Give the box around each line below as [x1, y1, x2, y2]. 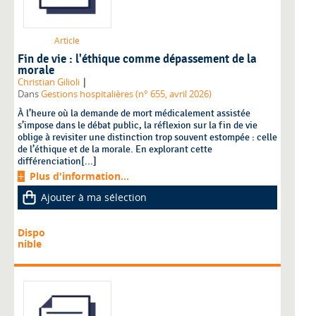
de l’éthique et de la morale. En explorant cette [18, 142, 212, 155]
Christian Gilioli [18, 75, 80, 88]
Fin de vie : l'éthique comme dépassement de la [18, 51, 257, 66]
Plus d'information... [30, 169, 129, 183]
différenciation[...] [18, 154, 97, 167]
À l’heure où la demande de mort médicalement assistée [18, 107, 250, 119]
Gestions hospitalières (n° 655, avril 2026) [41, 87, 212, 100]
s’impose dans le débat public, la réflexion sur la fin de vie [18, 119, 257, 131]
